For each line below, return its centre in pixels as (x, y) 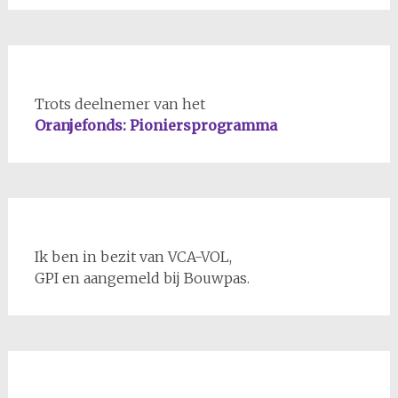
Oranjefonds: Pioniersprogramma (155, 125)
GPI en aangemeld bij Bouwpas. (142, 278)
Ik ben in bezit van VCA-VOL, (133, 256)
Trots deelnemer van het (119, 103)
